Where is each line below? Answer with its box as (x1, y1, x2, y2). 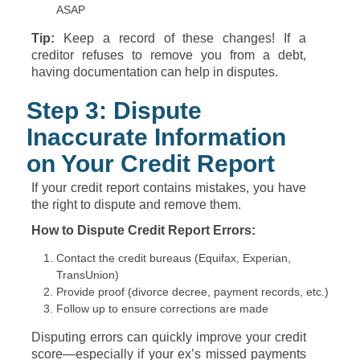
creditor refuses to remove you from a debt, (31, 48, 306, 62)
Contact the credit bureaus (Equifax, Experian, (56, 252, 291, 264)
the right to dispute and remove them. (31, 198, 241, 211)
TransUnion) (56, 268, 119, 281)
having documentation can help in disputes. (31, 65, 278, 79)
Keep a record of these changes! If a (55, 31, 306, 45)
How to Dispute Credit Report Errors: (31, 223, 256, 237)
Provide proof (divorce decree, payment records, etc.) (56, 285, 329, 298)
